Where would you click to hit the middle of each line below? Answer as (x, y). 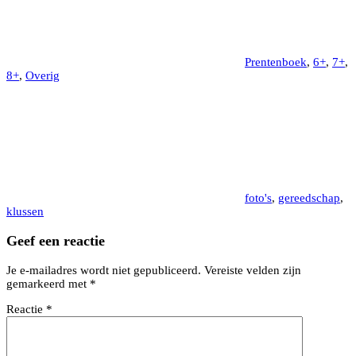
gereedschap (309, 198)
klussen (25, 212)
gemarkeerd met (48, 283)
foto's (258, 198)
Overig (43, 76)
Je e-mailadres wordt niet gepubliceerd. (104, 270)
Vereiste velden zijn (253, 270)
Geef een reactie (56, 240)
